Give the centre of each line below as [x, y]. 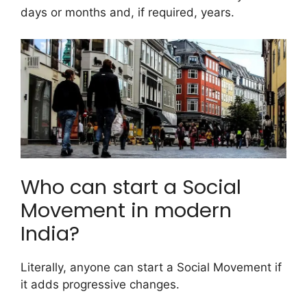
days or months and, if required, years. [127, 13]
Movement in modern [126, 211]
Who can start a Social [131, 187]
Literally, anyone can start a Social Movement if [151, 268]
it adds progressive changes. [102, 285]
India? [50, 234]
